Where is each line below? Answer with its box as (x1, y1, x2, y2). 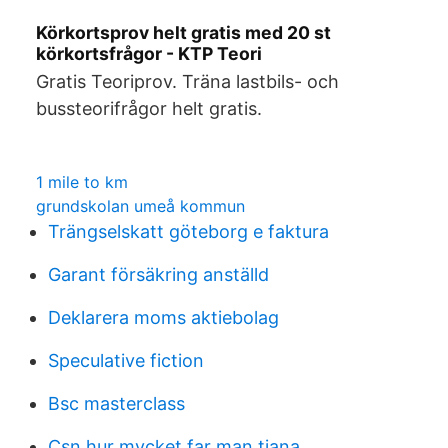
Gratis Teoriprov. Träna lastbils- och (36, 71, 339, 92)
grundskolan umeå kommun (36, 196, 245, 216)
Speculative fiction (48, 350, 204, 371)
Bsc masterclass (48, 393, 185, 414)
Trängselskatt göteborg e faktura (48, 221, 329, 242)
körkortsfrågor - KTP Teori (36, 43, 262, 64)
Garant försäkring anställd (48, 264, 269, 285)
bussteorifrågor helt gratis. (36, 98, 262, 119)
